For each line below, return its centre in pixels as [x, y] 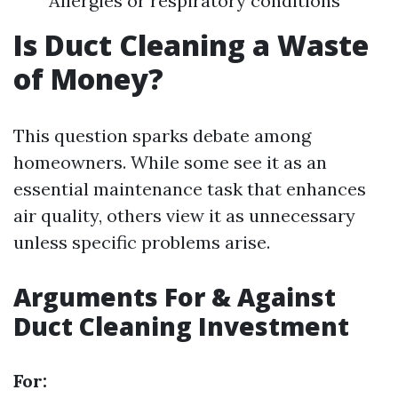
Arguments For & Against [175, 297]
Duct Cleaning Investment [181, 326]
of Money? [88, 79]
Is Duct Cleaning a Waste [191, 45]
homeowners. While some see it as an [170, 162]
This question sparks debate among [162, 135]
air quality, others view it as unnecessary [184, 215]
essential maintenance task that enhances [190, 189]
